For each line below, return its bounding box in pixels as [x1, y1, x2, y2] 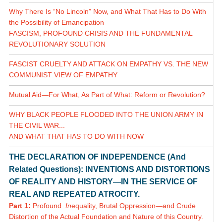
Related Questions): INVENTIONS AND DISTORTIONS [8, 165, 210, 174]
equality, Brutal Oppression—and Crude [71, 202, 196, 210]
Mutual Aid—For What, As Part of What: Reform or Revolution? [8, 91, 205, 99]
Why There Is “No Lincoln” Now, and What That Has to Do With [8, 7, 206, 16]
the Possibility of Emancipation [8, 18, 104, 27]
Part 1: [8, 202, 31, 210]
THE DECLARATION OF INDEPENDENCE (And [8, 153, 186, 162]
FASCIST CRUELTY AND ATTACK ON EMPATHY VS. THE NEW [8, 60, 208, 68]
